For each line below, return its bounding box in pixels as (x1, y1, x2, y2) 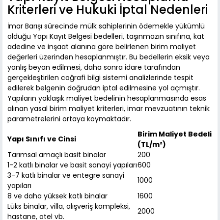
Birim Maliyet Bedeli (137, 129, 212, 139)
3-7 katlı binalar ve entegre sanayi (7, 170, 124, 181)
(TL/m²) (137, 139, 166, 150)
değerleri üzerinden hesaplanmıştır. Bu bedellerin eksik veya (7, 52, 210, 62)
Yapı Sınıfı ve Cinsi (7, 134, 76, 144)
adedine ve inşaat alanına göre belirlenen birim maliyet (7, 42, 196, 52)
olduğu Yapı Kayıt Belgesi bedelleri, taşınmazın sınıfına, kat (7, 31, 204, 42)
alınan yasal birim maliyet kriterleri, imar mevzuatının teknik (7, 104, 210, 114)
